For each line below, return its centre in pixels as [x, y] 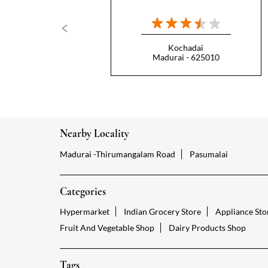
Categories [83, 191]
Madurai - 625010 [186, 57]
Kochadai [186, 47]
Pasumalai [208, 154]
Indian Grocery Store [162, 212]
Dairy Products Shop [207, 228]
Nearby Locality [94, 133]
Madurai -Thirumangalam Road [117, 154]
